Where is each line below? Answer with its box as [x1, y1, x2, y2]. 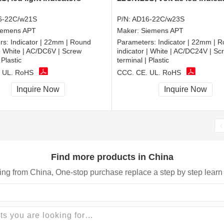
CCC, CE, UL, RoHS [117, 68, 181, 76]
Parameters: [117, 38, 158, 46]
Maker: [117, 26, 141, 35]
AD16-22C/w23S [132, 15, 184, 23]
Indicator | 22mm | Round [10, 38, 91, 46]
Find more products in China [50, 151, 173, 162]
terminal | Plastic [117, 56, 169, 64]
